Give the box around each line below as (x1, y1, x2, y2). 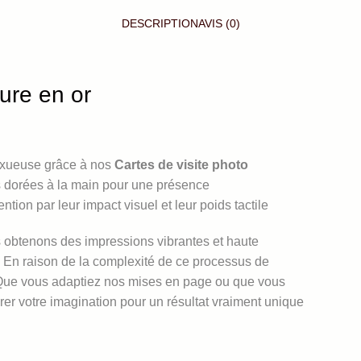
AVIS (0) (197, 17, 240, 30)
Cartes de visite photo (114, 158, 248, 172)
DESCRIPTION (121, 17, 198, 30)
